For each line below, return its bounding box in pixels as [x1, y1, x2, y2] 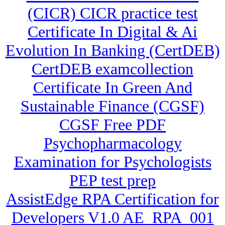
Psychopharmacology [43, 134, 182, 153]
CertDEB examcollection [32, 60, 193, 78]
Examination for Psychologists [14, 153, 211, 171]
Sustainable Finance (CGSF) [21, 97, 204, 116]
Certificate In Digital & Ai [28, 23, 197, 41]
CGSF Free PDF [59, 116, 166, 134]
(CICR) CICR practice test [27, 4, 198, 23]
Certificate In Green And [33, 78, 192, 97]
